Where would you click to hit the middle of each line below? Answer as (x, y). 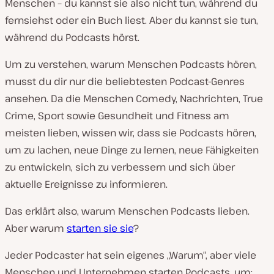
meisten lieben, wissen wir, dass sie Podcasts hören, (131, 132)
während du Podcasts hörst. (72, 37)
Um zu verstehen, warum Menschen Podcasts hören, (131, 64)
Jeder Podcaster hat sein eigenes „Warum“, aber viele (131, 255)
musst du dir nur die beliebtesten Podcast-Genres (125, 81)
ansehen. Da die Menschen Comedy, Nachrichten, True (134, 98)
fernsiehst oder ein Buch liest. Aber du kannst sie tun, (131, 20)
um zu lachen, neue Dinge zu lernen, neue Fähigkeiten (132, 150)
